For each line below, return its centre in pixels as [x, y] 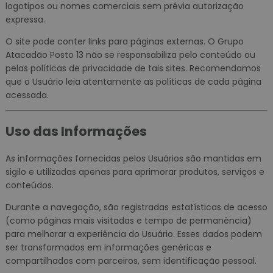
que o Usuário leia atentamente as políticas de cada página [133, 81]
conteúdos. [29, 185]
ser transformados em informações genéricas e [108, 247]
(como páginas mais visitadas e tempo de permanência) [128, 220]
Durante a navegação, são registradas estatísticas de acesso [136, 207]
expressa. [25, 19]
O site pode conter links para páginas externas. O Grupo [124, 41]
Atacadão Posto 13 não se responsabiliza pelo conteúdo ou [130, 55]
